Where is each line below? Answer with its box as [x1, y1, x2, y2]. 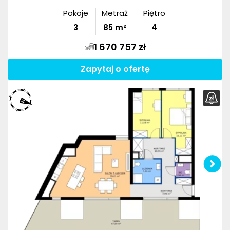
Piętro [143, 7, 166, 18]
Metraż [102, 7, 128, 18]
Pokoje [63, 7, 88, 18]
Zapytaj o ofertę [80, 63, 150, 75]
